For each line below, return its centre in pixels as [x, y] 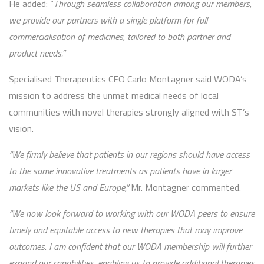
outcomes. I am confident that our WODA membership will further [130, 247]
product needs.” [37, 53]
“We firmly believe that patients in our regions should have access [129, 155]
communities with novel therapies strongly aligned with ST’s [129, 112]
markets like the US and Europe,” [70, 188]
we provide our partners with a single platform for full [108, 20]
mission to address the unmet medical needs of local [114, 96]
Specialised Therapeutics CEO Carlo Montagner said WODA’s [128, 79]
